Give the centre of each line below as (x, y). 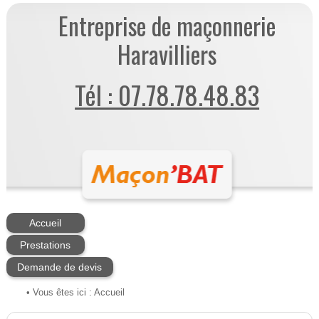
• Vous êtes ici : (59, 293)
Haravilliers (167, 54)
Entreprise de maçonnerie (167, 26)
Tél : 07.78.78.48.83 (167, 95)
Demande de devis (60, 267)
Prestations (46, 245)
